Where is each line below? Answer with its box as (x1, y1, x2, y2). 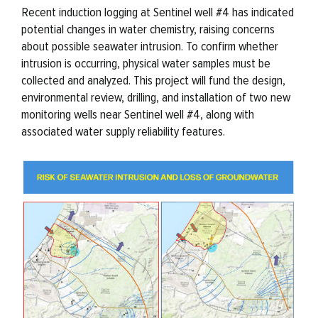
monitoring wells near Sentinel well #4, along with (21, 106, 254, 122)
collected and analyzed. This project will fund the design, (21, 72, 285, 88)
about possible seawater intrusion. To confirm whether (21, 38, 278, 54)
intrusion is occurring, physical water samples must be (21, 55, 270, 71)
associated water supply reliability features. (21, 124, 225, 139)
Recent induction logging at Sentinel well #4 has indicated (21, 4, 294, 20)
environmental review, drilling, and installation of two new (21, 89, 290, 105)
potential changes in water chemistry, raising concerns (21, 21, 275, 37)
